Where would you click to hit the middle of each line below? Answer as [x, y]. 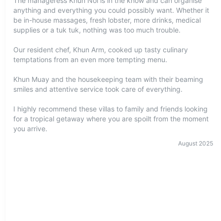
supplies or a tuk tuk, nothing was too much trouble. [97, 30]
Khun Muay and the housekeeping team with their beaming [108, 79]
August [187, 143]
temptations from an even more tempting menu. [90, 59]
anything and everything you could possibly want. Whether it [111, 10]
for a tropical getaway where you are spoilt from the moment [111, 119]
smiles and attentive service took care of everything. [98, 89]
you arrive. [30, 129]
